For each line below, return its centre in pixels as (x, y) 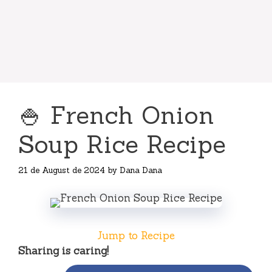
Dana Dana (141, 170)
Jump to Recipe (136, 235)
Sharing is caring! (63, 250)
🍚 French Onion (116, 115)
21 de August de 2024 (62, 170)
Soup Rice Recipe (122, 144)
